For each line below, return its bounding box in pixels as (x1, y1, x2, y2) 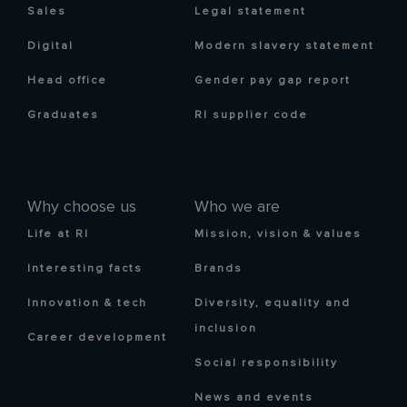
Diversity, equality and (194, 297, 351, 309)
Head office (27, 74, 107, 86)
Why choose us (27, 198, 136, 215)
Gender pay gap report (194, 74, 351, 86)
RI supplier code (194, 109, 308, 121)
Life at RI (27, 228, 89, 240)
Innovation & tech (27, 297, 147, 309)
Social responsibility (194, 357, 338, 369)
